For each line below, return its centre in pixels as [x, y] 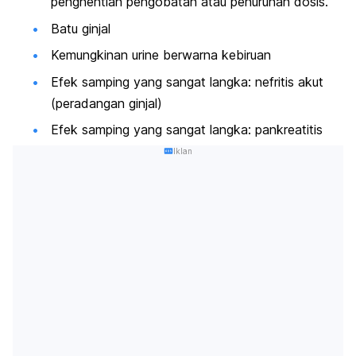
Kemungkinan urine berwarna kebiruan [161, 55]
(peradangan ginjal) [106, 103]
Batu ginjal [81, 28]
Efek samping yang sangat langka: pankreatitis [187, 129]
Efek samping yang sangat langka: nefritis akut [187, 81]
